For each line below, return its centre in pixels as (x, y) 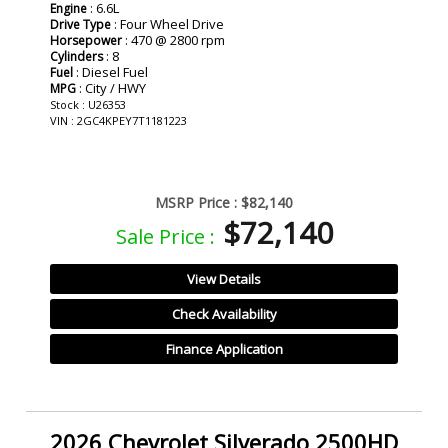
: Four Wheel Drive (167, 24)
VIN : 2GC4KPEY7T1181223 (118, 121)
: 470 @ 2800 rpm (173, 40)
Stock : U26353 (88, 105)
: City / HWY (111, 88)
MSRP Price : (196, 203)
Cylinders (76, 57)
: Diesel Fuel (110, 72)
